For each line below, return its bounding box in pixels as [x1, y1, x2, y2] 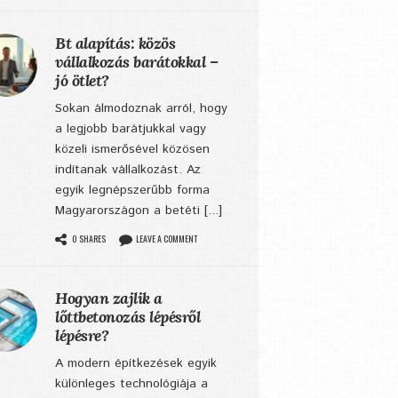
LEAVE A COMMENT [136, 232, 197, 245]
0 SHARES [72, 232, 106, 245]
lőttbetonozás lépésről [55, 306, 200, 327]
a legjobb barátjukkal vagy [55, 120, 206, 138]
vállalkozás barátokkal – [55, 52, 218, 72]
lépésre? [55, 325, 108, 346]
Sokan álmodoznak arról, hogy [55, 99, 227, 117]
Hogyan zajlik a [55, 288, 163, 308]
